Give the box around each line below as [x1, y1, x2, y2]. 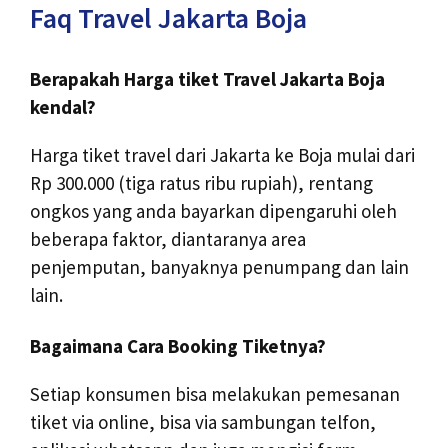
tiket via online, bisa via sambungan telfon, [30, 410, 376, 435]
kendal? [30, 95, 96, 120]
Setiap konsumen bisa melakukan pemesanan [30, 382, 400, 407]
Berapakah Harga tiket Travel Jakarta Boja [30, 67, 385, 92]
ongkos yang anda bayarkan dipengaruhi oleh [30, 199, 397, 224]
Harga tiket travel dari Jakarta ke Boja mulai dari [30, 143, 415, 168]
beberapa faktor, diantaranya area [30, 227, 306, 252]
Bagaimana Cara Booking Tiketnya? [30, 334, 326, 359]
